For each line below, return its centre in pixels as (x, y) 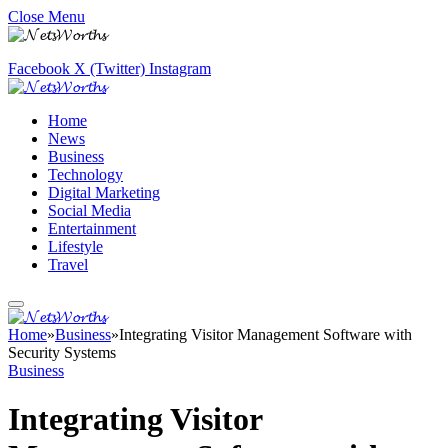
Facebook (39, 68)
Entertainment (92, 228)
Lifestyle (75, 246)
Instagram (180, 68)
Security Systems (62, 352)
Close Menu (46, 16)
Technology (85, 174)
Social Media (89, 210)
